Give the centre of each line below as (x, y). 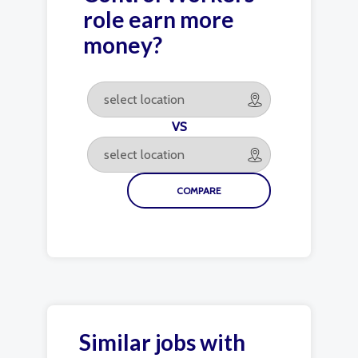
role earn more (159, 19)
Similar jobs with (162, 342)
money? (123, 45)
